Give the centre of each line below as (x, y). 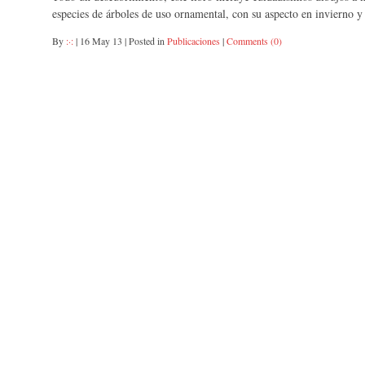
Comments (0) (254, 41)
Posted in (148, 41)
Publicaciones (193, 41)
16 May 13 (101, 41)
